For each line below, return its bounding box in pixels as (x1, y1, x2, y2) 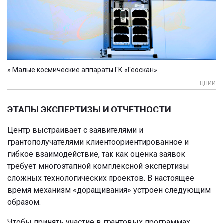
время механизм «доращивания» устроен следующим (7, 185, 211, 195)
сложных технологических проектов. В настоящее (7, 173, 194, 183)
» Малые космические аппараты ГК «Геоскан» (7, 66, 157, 74)
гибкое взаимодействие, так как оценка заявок (7, 149, 185, 159)
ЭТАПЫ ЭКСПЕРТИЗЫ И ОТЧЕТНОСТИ (7, 104, 171, 115)
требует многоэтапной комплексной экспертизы (7, 161, 189, 171)
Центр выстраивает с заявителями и (7, 125, 143, 135)
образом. (7, 197, 41, 207)
